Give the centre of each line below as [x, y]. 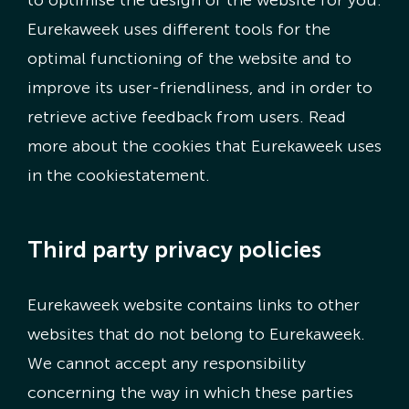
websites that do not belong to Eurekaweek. [196, 335]
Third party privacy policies [174, 249]
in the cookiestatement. [118, 176]
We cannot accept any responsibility [166, 364]
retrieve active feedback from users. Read [186, 117]
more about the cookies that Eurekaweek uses [204, 147]
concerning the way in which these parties [190, 393]
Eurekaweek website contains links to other [193, 305]
